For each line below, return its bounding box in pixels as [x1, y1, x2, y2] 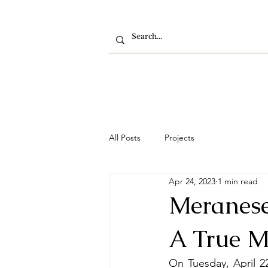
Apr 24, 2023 [169, 175, 215, 187]
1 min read [218, 175, 258, 187]
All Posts [109, 132, 141, 143]
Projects [165, 132, 194, 143]
